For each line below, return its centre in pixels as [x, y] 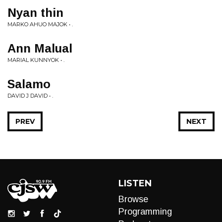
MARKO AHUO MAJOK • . [40, 24]
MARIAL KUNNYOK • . [36, 60]
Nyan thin [35, 13]
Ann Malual [40, 48]
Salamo [29, 84]
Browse [133, 199]
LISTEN [135, 183]
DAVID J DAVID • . [30, 96]
